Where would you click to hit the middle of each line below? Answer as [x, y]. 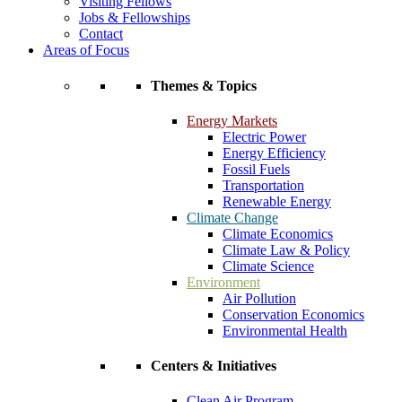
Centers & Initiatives [214, 366]
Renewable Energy [277, 201]
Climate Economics [278, 233]
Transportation [263, 185]
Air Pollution [259, 298]
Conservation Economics [293, 314]
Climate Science [268, 266]
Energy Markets [232, 120]
